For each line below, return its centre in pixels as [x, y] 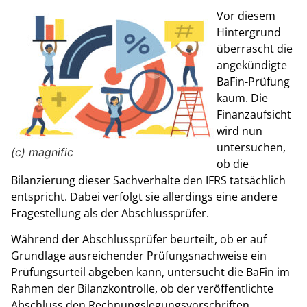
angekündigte [252, 65]
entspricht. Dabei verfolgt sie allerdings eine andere [144, 197]
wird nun [240, 131]
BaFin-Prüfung [253, 82]
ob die [233, 164]
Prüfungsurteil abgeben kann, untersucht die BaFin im [150, 272]
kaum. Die [242, 98]
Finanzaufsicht [254, 115]
